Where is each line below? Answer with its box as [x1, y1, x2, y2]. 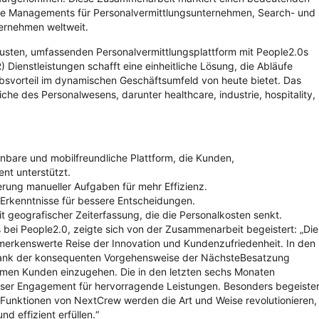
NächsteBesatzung [201, 251, 290, 263]
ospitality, [271, 88, 315, 100]
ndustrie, [221, 88, 265, 100]
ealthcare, [170, 88, 219, 100]
